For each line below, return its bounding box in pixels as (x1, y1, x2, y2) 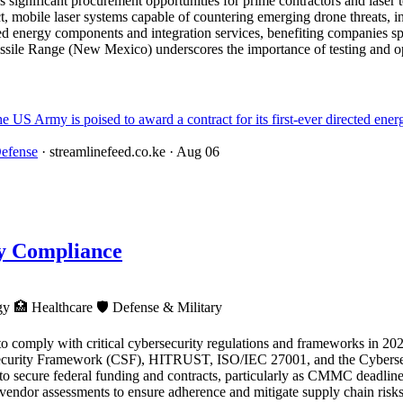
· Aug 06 (169, 143, 219, 159)
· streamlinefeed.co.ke (41, 143, 166, 159)
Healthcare (28, 300, 96, 316)
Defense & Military (109, 300, 222, 316)
